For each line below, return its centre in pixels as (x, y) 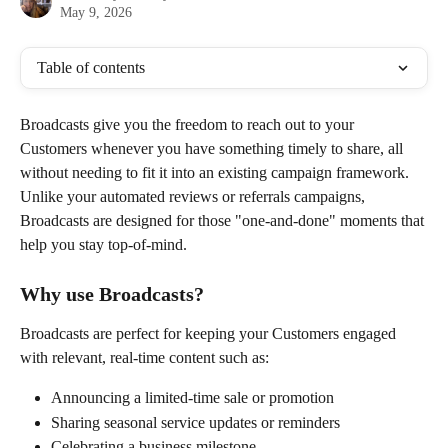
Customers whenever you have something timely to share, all (213, 148)
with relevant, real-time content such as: (144, 358)
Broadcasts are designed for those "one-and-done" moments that (224, 220)
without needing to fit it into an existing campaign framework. (216, 172)
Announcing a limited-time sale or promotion (192, 398)
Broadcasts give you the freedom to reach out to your (189, 124)
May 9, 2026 (96, 12)
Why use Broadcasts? (112, 294)
